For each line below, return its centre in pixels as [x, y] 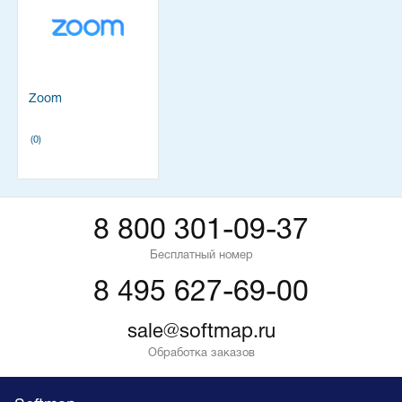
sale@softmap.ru [201, 332]
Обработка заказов [201, 354]
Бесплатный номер [201, 256]
